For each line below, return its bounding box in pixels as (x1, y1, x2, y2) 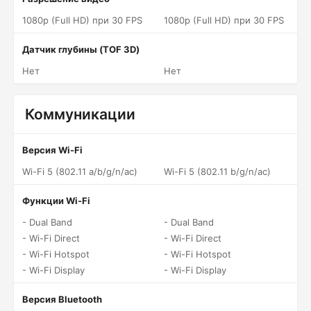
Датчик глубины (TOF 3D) (22, 44, 140, 55)
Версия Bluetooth (22, 294, 102, 305)
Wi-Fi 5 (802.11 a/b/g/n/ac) (22, 166, 137, 177)
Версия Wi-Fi (22, 144, 83, 155)
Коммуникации (25, 106, 135, 123)
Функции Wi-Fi (22, 195, 90, 206)
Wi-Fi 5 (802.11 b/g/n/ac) (164, 166, 271, 177)
